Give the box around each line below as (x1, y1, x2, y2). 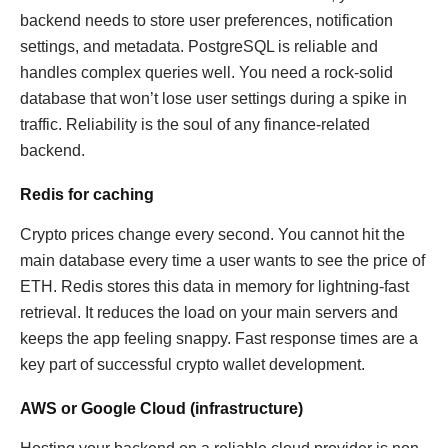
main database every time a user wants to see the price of (20, 252, 425, 269)
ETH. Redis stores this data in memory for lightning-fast (20, 278, 409, 295)
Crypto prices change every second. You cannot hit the (20, 226, 405, 243)
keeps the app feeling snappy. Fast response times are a (20, 330, 418, 347)
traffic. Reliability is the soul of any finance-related (20, 116, 370, 133)
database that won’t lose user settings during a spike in (20, 90, 407, 107)
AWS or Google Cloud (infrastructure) (20, 400, 303, 417)
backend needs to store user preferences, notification (20, 12, 393, 29)
